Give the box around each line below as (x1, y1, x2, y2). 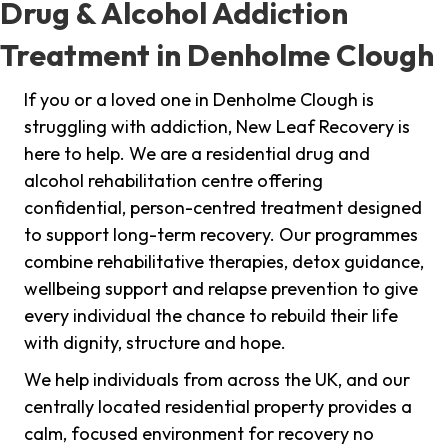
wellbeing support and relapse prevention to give (24, 277, 418, 301)
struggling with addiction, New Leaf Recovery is (24, 115, 410, 139)
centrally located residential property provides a (24, 395, 412, 419)
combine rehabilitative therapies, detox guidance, (24, 250, 424, 274)
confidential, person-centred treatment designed (24, 196, 422, 220)
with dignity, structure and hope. (24, 331, 286, 355)
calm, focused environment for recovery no (24, 422, 374, 446)
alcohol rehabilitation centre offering (24, 169, 323, 193)
